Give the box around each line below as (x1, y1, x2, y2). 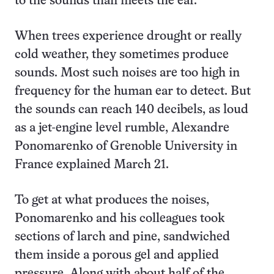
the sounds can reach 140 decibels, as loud (15, 104, 248, 116)
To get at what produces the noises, (15, 194, 209, 207)
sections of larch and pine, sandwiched (15, 231, 230, 243)
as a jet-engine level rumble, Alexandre (15, 122, 229, 135)
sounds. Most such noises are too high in (15, 67, 240, 80)
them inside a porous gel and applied (15, 250, 219, 262)
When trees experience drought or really (15, 31, 242, 43)
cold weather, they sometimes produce (15, 49, 229, 61)
